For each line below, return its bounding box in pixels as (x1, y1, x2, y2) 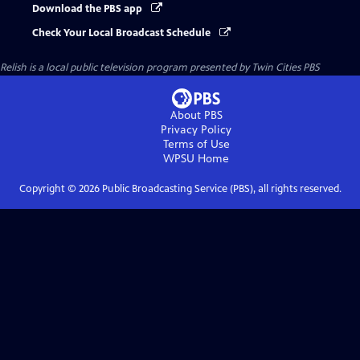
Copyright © (18, 182, 79, 196)
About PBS (170, 108, 223, 123)
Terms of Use (162, 137, 230, 152)
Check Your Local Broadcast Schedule (32, 27, 213, 40)
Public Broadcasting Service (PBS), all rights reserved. (99, 182, 342, 196)
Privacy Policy (161, 123, 231, 137)
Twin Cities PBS (252, 61, 320, 75)
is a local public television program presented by (27, 61, 252, 75)
